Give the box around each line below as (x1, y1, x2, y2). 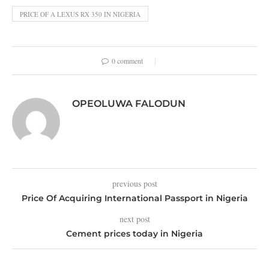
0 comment (112, 56, 143, 65)
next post (119, 213, 150, 225)
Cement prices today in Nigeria (66, 228, 203, 239)
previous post (112, 178, 157, 189)
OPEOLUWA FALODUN (72, 98, 186, 109)
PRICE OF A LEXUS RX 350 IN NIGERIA (20, 10, 141, 19)
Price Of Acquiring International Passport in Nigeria (21, 193, 248, 204)
